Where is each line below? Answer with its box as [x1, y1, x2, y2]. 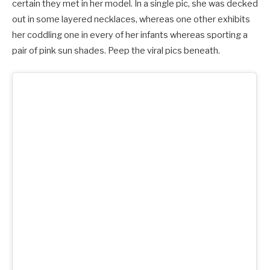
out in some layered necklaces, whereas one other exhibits [12, 14, 250, 25]
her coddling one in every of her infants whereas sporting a [12, 30, 248, 41]
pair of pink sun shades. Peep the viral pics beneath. [12, 45, 220, 57]
